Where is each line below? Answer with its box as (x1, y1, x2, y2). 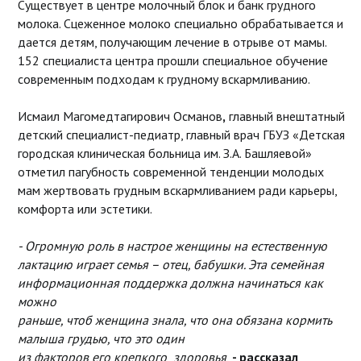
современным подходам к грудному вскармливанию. (17, 70, 310, 87)
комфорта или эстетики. (17, 200, 152, 217)
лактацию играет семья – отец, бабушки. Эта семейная (17, 255, 324, 272)
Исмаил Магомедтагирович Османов (17, 107, 222, 124)
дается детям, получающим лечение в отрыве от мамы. (17, 33, 326, 50)
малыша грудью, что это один (17, 330, 185, 346)
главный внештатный (225, 107, 345, 124)
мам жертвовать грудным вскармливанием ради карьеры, (17, 181, 337, 198)
